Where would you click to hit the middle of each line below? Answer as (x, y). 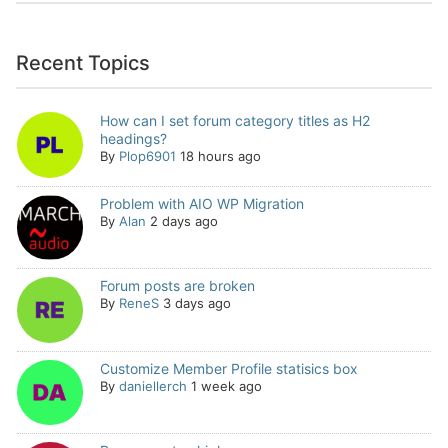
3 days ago (196, 303)
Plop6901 (147, 156)
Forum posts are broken (177, 286)
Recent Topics (83, 63)
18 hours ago (220, 156)
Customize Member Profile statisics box (228, 368)
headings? (133, 138)
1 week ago (226, 385)
